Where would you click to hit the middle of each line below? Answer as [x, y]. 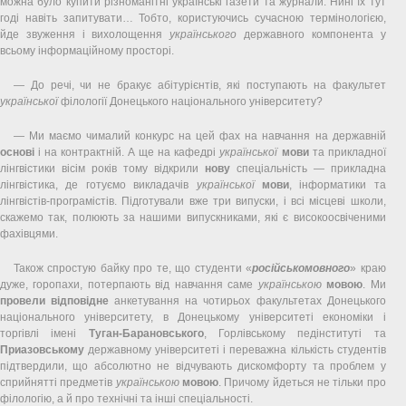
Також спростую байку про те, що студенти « [133, 268]
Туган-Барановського [146, 333]
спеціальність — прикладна [308, 168]
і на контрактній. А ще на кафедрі [127, 152]
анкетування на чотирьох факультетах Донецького [247, 300]
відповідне [80, 300]
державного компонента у [311, 34]
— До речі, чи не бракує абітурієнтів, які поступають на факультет [200, 85]
